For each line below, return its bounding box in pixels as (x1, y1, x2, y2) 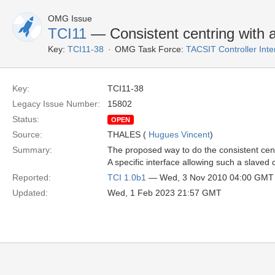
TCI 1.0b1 (107, 172, 146, 182)
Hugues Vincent (149, 130, 210, 139)
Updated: (12, 188, 48, 198)
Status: (12, 114, 39, 124)
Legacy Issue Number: (12, 99, 100, 109)
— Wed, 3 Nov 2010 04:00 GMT (146, 172, 274, 182)
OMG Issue (48, 14, 92, 23)
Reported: (12, 172, 51, 182)
